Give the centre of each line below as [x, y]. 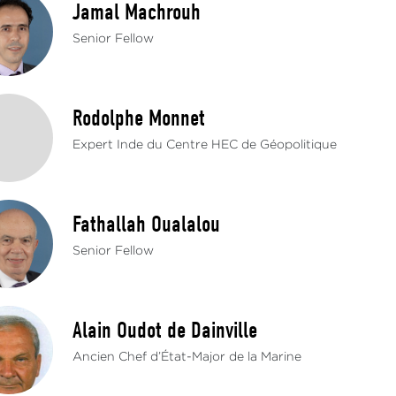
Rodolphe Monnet [139, 118]
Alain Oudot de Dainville [165, 331]
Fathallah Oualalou [147, 225]
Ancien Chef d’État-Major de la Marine [187, 357]
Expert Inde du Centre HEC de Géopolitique [205, 145]
